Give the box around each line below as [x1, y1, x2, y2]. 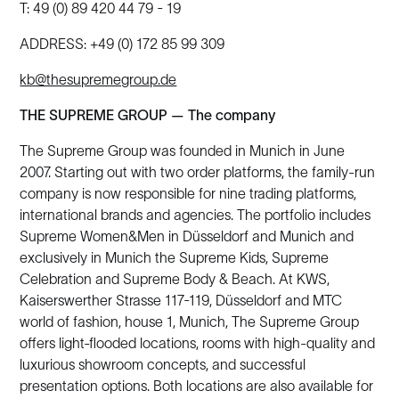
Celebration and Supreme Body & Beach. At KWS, [20, 271, 330, 287]
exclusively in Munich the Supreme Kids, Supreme [20, 249, 330, 265]
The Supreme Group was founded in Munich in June [20, 142, 346, 159]
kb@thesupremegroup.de [20, 71, 177, 87]
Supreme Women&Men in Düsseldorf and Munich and [20, 228, 354, 244]
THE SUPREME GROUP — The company [20, 107, 276, 123]
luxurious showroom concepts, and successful [20, 356, 306, 372]
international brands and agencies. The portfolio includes [20, 207, 371, 223]
